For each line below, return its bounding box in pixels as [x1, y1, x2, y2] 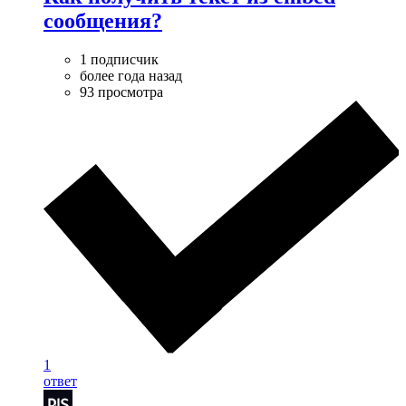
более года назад [80, 67, 182, 83]
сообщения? [43, 8, 162, 33]
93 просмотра [80, 83, 163, 100]
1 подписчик [80, 51, 159, 67]
